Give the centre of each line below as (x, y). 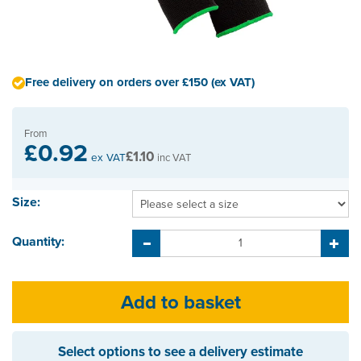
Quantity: (38, 241)
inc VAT (173, 157)
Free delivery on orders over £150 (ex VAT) (140, 82)
